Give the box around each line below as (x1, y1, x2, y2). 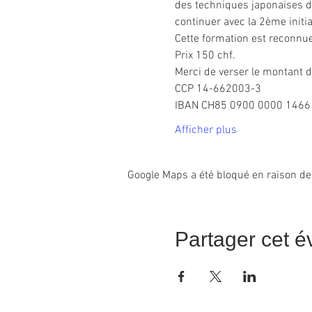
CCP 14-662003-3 (174, 82, 261, 96)
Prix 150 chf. (174, 49, 235, 63)
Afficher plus (174, 123, 237, 137)
